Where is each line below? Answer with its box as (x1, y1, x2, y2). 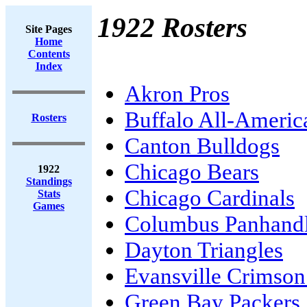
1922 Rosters (97, 12, 247, 43)
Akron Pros (125, 81, 230, 106)
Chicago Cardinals (125, 185, 295, 210)
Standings (25, 175, 72, 187)
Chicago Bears (125, 159, 259, 184)
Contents (27, 48, 70, 60)
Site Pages (25, 23, 72, 35)
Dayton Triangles (125, 237, 283, 262)
